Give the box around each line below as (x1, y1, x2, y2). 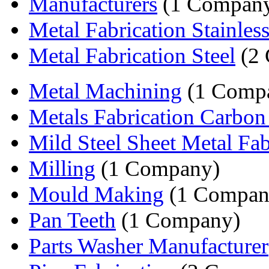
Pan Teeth (29, 207, 116, 232)
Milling (29, 156, 95, 181)
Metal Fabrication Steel (29, 43, 235, 68)
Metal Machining (29, 78, 182, 103)
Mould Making (29, 181, 164, 207)
